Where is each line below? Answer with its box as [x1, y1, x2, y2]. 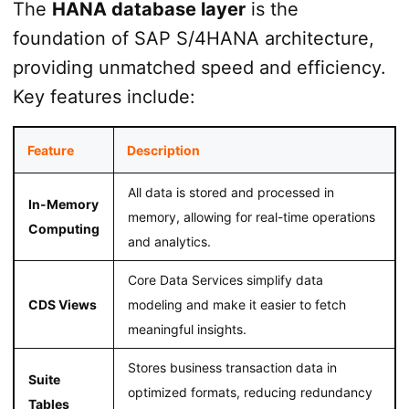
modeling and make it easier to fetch [127, 297, 346, 313]
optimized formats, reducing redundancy [127, 384, 372, 401]
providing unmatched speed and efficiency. [12, 57, 386, 79]
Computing [27, 221, 100, 237]
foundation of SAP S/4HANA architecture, [12, 27, 374, 50]
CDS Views [27, 297, 97, 313]
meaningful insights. [127, 321, 246, 338]
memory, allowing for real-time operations [127, 209, 375, 225]
